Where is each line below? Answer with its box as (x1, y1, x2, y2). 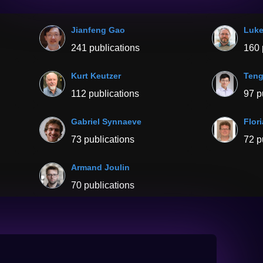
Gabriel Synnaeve (71, 117, 142, 126)
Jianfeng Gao (71, 25, 126, 35)
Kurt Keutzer (71, 71, 122, 80)
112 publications (71, 89, 140, 99)
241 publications (71, 43, 140, 53)
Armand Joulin (71, 163, 130, 172)
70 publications (71, 180, 135, 190)
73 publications (71, 134, 135, 144)
